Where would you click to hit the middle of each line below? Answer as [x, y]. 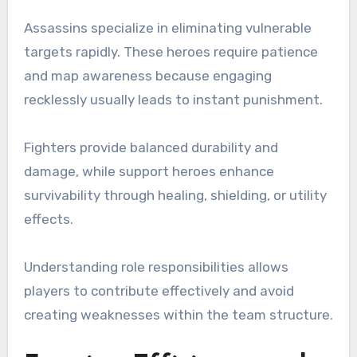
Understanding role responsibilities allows [156, 267]
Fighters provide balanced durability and [151, 148]
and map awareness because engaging [147, 76]
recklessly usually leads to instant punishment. [173, 100]
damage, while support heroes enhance [149, 172]
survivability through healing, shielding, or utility [175, 196]
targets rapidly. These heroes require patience [171, 52]
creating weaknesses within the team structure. [178, 315]
